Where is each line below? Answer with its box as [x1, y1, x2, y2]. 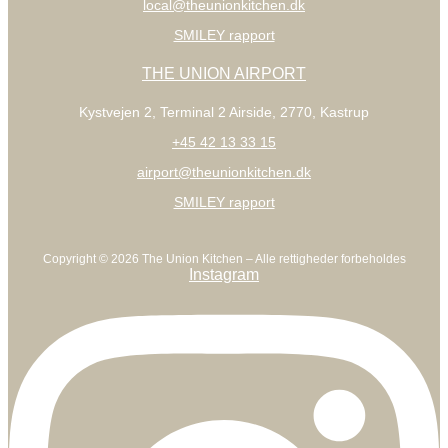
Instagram [189, 265, 259, 283]
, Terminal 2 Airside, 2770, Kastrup [152, 103, 369, 120]
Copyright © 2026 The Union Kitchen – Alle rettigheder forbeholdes [42, 251, 406, 266]
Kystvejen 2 [79, 103, 152, 120]
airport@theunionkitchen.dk [137, 163, 311, 180]
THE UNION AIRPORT [142, 64, 306, 82]
